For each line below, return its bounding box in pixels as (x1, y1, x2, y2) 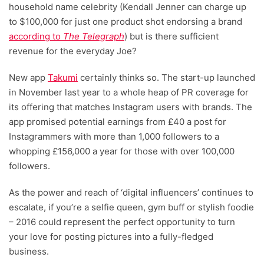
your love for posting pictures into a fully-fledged (9, 231, 213, 243)
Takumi (48, 72, 78, 84)
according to (9, 31, 63, 42)
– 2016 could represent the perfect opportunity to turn (9, 216, 235, 228)
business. (9, 246, 49, 258)
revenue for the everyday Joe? (9, 45, 137, 57)
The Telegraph (63, 31, 124, 42)
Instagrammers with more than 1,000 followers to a (9, 131, 219, 143)
